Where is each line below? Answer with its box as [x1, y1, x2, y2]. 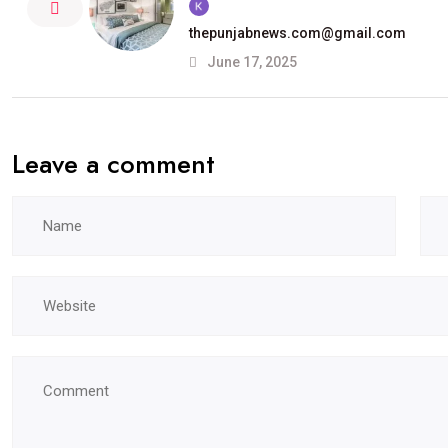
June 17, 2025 [204, 54, 297, 70]
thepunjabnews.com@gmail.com [189, 25, 406, 41]
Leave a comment [12, 145, 215, 183]
